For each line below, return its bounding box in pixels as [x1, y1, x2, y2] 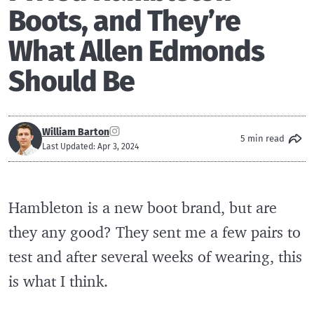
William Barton [42, 125, 109, 138]
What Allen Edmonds [8, 34, 264, 69]
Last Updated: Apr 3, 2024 [42, 141, 139, 151]
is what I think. [8, 271, 108, 292]
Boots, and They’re [8, 4, 240, 39]
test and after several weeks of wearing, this [8, 247, 302, 267]
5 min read [240, 133, 285, 144]
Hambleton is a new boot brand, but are [8, 198, 277, 218]
